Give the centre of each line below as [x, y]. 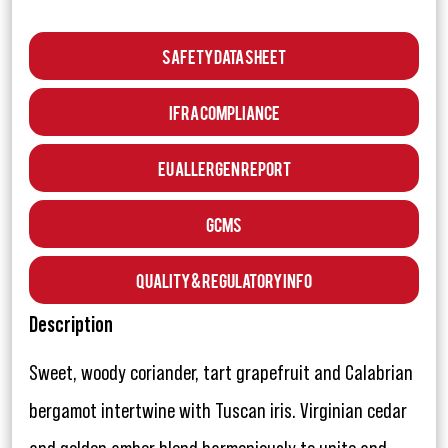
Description [71, 325]
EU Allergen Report [224, 168]
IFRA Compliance [224, 112]
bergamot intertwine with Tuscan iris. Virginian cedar [218, 411]
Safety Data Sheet [224, 56]
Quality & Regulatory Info [224, 280]
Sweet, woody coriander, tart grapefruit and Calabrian [221, 373]
